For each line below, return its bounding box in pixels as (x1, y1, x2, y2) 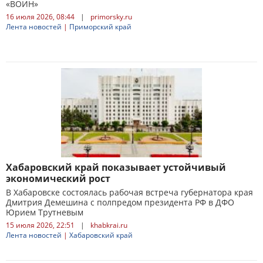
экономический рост (6, 172, 110, 185)
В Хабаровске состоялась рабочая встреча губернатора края (6, 187, 253, 198)
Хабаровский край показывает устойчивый (6, 161, 226, 174)
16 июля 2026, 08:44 (6, 12, 75, 22)
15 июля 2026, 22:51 (6, 220, 75, 230)
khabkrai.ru (90, 220, 127, 230)
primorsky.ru (90, 12, 132, 22)
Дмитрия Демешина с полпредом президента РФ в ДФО (6, 197, 234, 208)
